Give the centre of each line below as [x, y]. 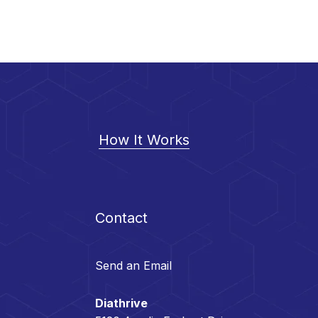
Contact [122, 218]
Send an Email [134, 265]
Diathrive [122, 303]
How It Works [144, 140]
